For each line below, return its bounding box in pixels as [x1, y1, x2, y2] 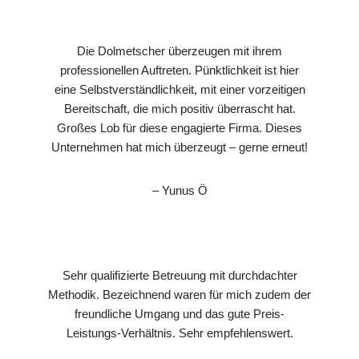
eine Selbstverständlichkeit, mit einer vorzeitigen [54, 82, 305, 96]
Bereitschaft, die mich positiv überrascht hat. [63, 101, 296, 115]
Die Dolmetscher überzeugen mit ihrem [77, 43, 282, 58]
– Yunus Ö [151, 183, 208, 197]
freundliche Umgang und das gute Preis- [75, 306, 284, 321]
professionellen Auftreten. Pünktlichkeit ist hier [60, 63, 299, 77]
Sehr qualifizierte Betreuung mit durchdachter [62, 268, 297, 282]
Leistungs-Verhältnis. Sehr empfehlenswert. [66, 325, 293, 340]
